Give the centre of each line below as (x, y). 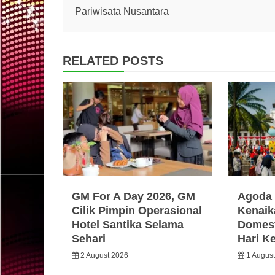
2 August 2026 (104, 255)
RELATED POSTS (113, 60)
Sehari (89, 238)
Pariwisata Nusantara (122, 11)
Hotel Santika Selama (128, 224)
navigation (112, 23)
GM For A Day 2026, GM (134, 196)
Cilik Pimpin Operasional (137, 210)
